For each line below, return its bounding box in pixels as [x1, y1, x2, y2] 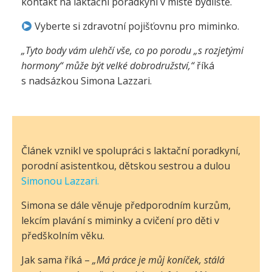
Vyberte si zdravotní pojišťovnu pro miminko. [32, 19, 240, 33]
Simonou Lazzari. [21, 174, 99, 188]
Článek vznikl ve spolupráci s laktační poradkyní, [21, 144, 240, 157]
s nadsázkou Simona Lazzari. [21, 74, 154, 87]
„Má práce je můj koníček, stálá [92, 253, 225, 267]
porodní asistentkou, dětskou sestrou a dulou [21, 159, 230, 172]
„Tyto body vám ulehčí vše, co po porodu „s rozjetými [21, 44, 243, 57]
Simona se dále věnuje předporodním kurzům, [21, 199, 231, 212]
